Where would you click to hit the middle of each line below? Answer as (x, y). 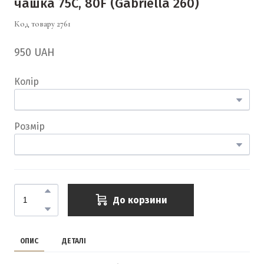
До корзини (140, 200)
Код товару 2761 (42, 24)
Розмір (29, 126)
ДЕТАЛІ (74, 241)
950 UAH (34, 52)
